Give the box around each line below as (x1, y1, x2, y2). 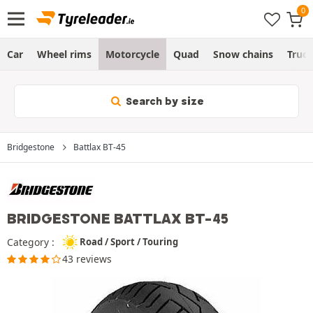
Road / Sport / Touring (80, 235, 178, 248)
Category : (7, 235, 54, 249)
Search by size (123, 95, 205, 108)
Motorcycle (105, 48, 159, 61)
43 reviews (62, 252, 112, 265)
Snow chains (213, 48, 273, 61)
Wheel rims (37, 48, 92, 61)
